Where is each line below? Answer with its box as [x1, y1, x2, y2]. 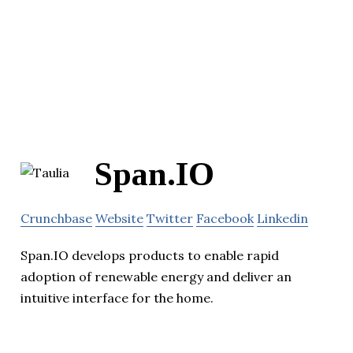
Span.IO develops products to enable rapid [20, 247, 279, 264]
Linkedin [257, 210, 308, 227]
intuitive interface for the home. [20, 290, 214, 307]
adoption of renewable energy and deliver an [20, 269, 292, 285]
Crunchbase [20, 210, 92, 227]
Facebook [196, 210, 254, 227]
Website [95, 210, 143, 227]
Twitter [147, 210, 193, 227]
